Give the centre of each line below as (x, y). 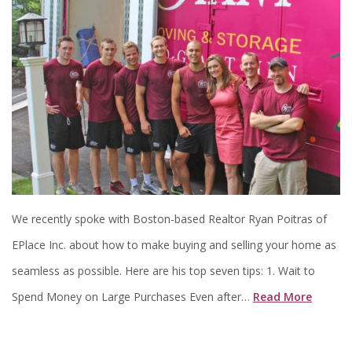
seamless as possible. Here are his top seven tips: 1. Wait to (163, 271)
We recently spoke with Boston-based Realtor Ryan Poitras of (169, 219)
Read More (282, 297)
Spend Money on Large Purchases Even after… (132, 297)
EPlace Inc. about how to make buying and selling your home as (174, 245)
